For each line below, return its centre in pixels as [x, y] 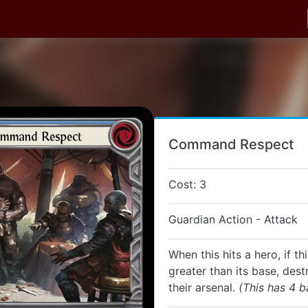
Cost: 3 [187, 184]
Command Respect [231, 144]
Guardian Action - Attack [233, 219]
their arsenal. [203, 287]
